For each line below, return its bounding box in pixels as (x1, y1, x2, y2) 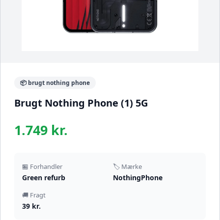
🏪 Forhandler (22, 162, 62, 171)
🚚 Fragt (22, 191, 46, 200)
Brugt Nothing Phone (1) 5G (14, 96, 148, 110)
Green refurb (22, 173, 65, 183)
